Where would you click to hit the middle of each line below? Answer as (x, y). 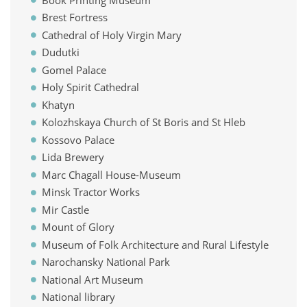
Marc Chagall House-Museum (111, 174)
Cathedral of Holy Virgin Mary (111, 35)
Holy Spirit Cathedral (90, 87)
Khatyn (58, 105)
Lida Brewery (73, 157)
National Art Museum (92, 279)
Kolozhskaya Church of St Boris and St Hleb (143, 122)
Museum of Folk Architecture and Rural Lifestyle (155, 244)
